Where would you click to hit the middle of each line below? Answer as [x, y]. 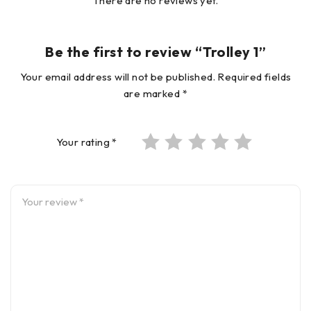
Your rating [84, 142]
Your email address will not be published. [117, 76]
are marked [153, 93]
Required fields [254, 76]
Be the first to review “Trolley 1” [155, 51]
